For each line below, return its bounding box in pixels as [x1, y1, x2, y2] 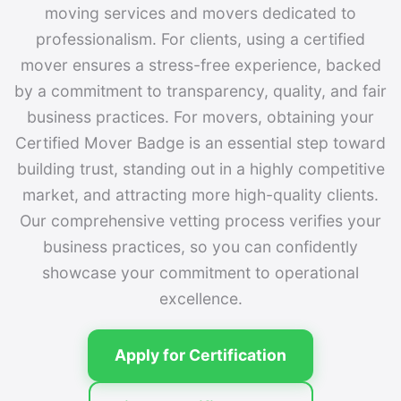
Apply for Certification [115, 346, 286, 364]
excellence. [158, 289, 243, 308]
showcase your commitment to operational [42, 263, 359, 282]
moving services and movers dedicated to [45, 4, 356, 22]
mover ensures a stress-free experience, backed [20, 55, 381, 74]
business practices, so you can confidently [43, 237, 358, 256]
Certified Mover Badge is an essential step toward [15, 133, 386, 152]
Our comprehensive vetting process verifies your [20, 211, 381, 230]
